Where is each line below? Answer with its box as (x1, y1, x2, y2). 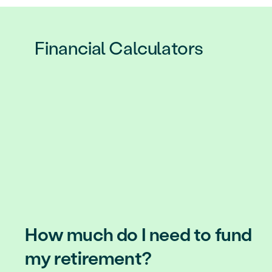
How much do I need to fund (25, 222, 252, 246)
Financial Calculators (35, 35, 203, 59)
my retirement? (25, 245, 152, 270)
